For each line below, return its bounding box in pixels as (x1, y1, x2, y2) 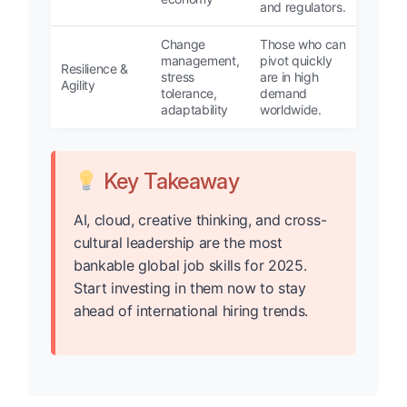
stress (161, 69, 195, 85)
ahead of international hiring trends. (74, 302, 309, 321)
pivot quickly (260, 53, 333, 69)
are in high (260, 69, 319, 85)
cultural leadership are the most (74, 233, 283, 253)
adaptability (161, 102, 229, 118)
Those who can (260, 36, 346, 53)
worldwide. (260, 102, 322, 118)
